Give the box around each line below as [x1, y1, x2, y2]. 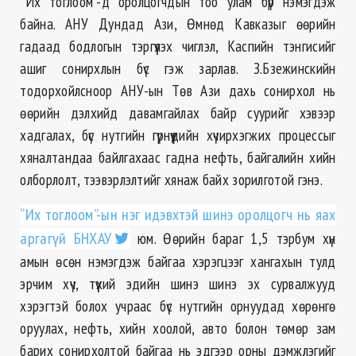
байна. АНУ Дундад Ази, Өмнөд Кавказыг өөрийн [20, 14, 336, 34]
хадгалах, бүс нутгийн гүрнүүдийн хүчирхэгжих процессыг [20, 125, 336, 145]
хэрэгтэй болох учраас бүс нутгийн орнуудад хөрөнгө [20, 296, 336, 316]
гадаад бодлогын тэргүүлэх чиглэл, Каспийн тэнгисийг [20, 36, 336, 56]
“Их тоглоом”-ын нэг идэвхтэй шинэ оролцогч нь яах [20, 204, 336, 226]
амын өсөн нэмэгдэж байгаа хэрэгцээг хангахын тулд [20, 251, 336, 272]
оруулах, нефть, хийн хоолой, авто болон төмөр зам [20, 318, 336, 339]
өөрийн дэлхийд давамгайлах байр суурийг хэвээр [20, 103, 336, 123]
